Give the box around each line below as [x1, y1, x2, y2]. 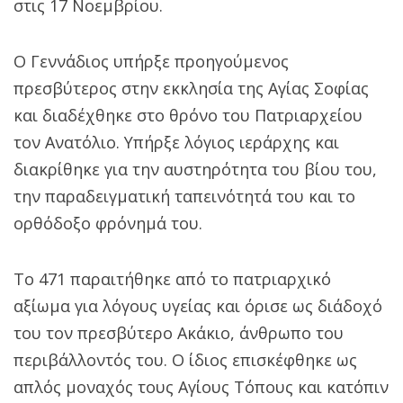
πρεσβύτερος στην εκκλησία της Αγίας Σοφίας [13, 76, 369, 99]
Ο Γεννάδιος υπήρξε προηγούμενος [13, 49, 289, 72]
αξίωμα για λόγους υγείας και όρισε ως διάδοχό [13, 294, 382, 317]
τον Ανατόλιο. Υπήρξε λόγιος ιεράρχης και [13, 130, 339, 153]
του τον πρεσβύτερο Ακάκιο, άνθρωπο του [13, 321, 344, 344]
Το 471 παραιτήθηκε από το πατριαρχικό [13, 267, 331, 290]
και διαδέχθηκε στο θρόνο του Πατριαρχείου [13, 103, 363, 126]
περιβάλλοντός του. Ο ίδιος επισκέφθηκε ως [13, 348, 357, 371]
